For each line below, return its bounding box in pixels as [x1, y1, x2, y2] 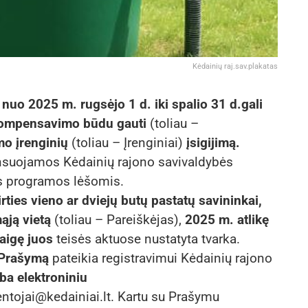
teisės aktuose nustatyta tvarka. [53, 231, 240, 247]
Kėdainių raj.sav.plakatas [192, 62, 278, 71]
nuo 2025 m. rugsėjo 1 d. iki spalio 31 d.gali [2, 96, 263, 113]
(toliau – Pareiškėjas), [51, 212, 185, 228]
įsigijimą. [186, 135, 240, 151]
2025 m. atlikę [185, 212, 269, 228]
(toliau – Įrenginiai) [68, 135, 186, 151]
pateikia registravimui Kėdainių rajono [49, 250, 272, 267]
